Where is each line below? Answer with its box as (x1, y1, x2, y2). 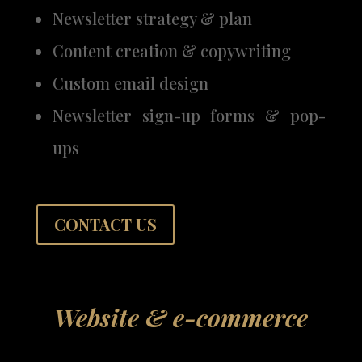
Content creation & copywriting (52, 40, 291, 62)
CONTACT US (53, 213, 157, 236)
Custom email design (52, 72, 208, 95)
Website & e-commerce (53, 301, 308, 335)
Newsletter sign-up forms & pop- (52, 104, 326, 127)
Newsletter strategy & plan (52, 7, 252, 30)
